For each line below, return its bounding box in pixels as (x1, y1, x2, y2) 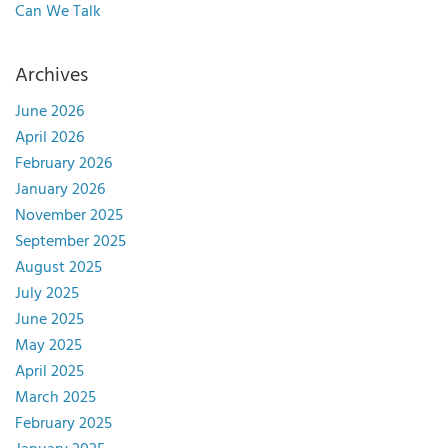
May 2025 (15, 332, 82, 359)
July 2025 (15, 280, 79, 307)
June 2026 (15, 98, 84, 125)
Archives (15, 59, 88, 92)
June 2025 (15, 306, 84, 333)
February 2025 (15, 410, 112, 437)
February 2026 (15, 150, 112, 177)
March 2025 (15, 384, 96, 411)
